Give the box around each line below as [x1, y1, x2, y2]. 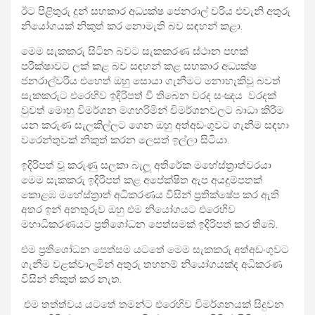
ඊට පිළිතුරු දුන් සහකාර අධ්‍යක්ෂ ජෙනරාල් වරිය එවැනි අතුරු [21, 5, 290, 18]
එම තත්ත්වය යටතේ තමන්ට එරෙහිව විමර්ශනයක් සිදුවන [21, 298, 284, 311]
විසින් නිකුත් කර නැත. [21, 273, 124, 285]
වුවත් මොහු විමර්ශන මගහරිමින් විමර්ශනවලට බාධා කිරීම [21, 104, 284, 117]
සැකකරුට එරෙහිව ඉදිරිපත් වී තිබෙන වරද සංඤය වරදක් [21, 89, 276, 102]
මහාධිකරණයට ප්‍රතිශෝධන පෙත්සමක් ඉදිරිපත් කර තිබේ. [21, 218, 281, 231]
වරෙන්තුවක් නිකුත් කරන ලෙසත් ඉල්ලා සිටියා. [21, 134, 232, 146]
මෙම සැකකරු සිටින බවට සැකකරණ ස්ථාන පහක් [21, 45, 248, 58]
